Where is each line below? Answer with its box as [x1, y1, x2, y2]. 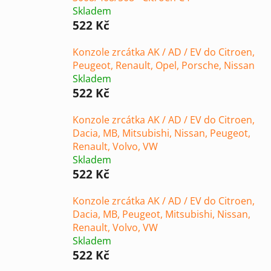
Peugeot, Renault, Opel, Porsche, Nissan [73, 58, 255, 72]
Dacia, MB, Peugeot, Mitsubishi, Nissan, [73, 207, 250, 221]
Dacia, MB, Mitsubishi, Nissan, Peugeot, [73, 126, 250, 140]
